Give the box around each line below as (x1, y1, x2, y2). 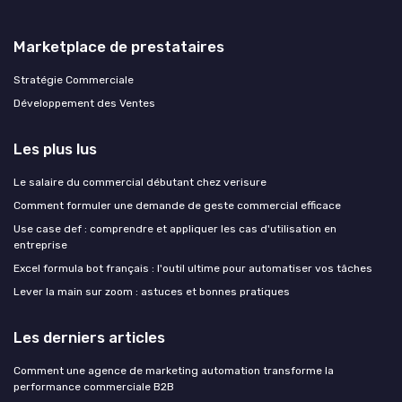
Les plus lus (13, 139, 97, 158)
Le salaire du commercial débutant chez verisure (13, 175, 267, 188)
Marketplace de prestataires (13, 37, 224, 56)
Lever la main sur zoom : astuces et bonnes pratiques (13, 284, 290, 298)
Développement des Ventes (13, 96, 155, 109)
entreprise (13, 238, 67, 251)
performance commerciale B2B (13, 380, 174, 393)
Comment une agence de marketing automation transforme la (13, 363, 334, 377)
